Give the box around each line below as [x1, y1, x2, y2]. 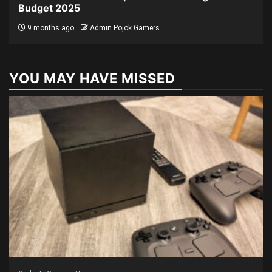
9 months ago [25, 24, 74, 32]
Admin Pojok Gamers [90, 24, 160, 32]
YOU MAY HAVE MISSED [9, 70, 175, 86]
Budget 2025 [18, 2, 80, 14]
